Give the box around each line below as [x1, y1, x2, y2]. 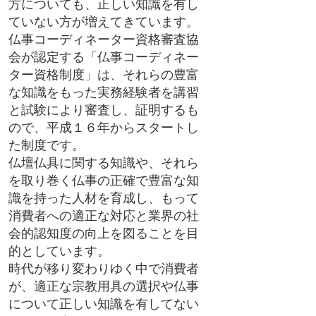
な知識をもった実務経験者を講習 [8, 84, 199, 99]
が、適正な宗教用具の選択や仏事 [8, 278, 199, 293]
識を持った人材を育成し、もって [8, 190, 199, 205]
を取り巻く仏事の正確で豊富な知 [8, 172, 199, 188]
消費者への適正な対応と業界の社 [8, 207, 199, 223]
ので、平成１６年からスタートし [8, 119, 199, 135]
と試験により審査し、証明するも [8, 102, 199, 117]
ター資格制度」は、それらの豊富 [8, 66, 199, 82]
